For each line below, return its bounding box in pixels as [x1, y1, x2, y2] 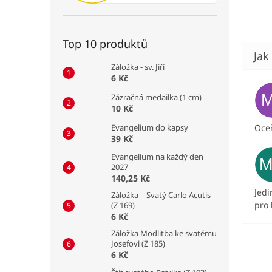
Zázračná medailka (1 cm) [111, 91, 202, 103]
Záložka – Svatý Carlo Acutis [111, 189, 211, 200]
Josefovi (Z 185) [111, 237, 165, 249]
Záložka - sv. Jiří [111, 61, 165, 72]
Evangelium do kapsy [111, 121, 188, 133]
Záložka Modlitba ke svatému [111, 227, 217, 239]
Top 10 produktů [63, 36, 148, 51]
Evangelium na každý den [111, 151, 203, 162]
